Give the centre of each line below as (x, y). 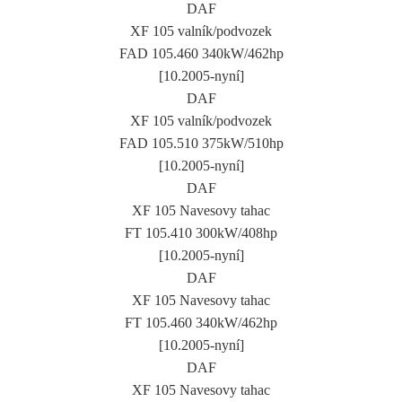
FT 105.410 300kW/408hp (201, 232)
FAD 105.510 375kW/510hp (201, 143)
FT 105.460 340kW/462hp (201, 322)
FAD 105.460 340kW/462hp (201, 53)
